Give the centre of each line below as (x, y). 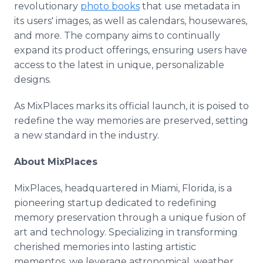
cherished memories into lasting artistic (105, 247)
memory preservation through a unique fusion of (130, 218)
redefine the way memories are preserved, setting (131, 121)
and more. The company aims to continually (117, 36)
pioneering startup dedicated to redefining (115, 203)
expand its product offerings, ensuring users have (131, 50)
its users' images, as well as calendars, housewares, (131, 21)
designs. (33, 80)
